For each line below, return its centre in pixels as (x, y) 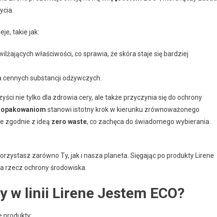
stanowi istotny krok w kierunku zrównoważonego (123, 109)
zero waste (69, 122)
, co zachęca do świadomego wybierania (148, 122)
